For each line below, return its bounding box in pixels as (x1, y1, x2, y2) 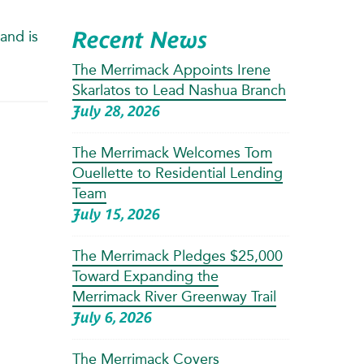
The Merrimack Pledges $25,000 (71, 246, 283, 265)
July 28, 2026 (71, 102, 160, 119)
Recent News (71, 26, 207, 53)
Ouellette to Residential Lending (71, 163, 283, 182)
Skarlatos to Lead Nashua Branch (71, 80, 286, 99)
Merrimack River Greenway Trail (71, 287, 276, 305)
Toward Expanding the (71, 266, 219, 285)
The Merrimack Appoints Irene (71, 60, 271, 79)
